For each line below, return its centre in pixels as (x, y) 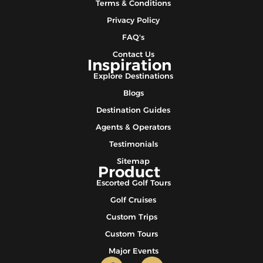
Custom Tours (131, 234)
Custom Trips (131, 217)
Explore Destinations (133, 76)
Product (129, 172)
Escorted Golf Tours (133, 183)
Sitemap (133, 161)
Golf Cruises (133, 200)
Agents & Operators (133, 127)
